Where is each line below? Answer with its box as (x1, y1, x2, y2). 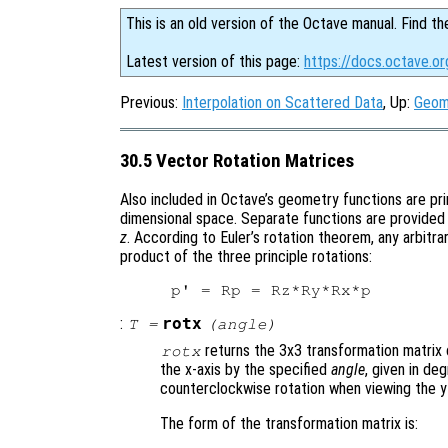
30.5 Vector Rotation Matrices (120, 149, 354, 172)
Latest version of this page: (126, 52, 304, 71)
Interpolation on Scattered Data (182, 93, 383, 112)
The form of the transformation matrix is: (160, 414, 418, 434)
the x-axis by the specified (160, 360, 331, 380)
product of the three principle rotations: (120, 247, 372, 267)
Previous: (120, 93, 182, 112)
